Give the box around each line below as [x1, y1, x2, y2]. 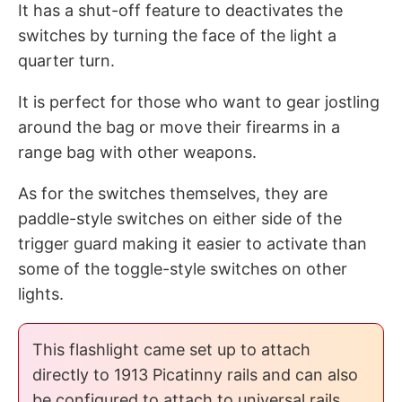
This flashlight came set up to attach [32, 340, 310, 359]
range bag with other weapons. [18, 143, 257, 162]
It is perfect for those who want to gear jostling [18, 92, 380, 111]
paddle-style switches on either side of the [18, 209, 342, 228]
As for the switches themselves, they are [18, 184, 328, 203]
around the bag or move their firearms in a [18, 118, 340, 136]
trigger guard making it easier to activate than [18, 234, 367, 253]
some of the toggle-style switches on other [18, 259, 347, 278]
